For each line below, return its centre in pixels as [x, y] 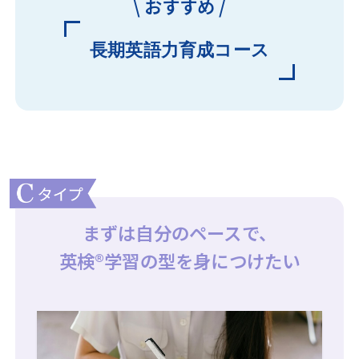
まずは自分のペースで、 [179, 232]
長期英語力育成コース [179, 50]
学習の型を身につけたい [202, 260]
